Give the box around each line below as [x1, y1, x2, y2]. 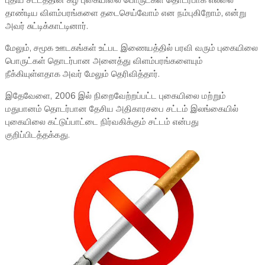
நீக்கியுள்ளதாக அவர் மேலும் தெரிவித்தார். [5, 68, 160, 80]
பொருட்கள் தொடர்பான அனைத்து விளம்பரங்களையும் [5, 55, 203, 67]
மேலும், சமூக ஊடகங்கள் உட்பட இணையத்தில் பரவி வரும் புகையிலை [5, 42, 258, 54]
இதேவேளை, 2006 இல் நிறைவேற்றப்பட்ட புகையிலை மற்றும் [5, 90, 226, 102]
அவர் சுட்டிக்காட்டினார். [5, 20, 88, 33]
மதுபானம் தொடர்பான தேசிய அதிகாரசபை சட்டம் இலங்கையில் [5, 103, 238, 115]
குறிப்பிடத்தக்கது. [5, 129, 70, 141]
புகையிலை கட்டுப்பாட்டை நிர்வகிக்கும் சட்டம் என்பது [5, 116, 199, 128]
